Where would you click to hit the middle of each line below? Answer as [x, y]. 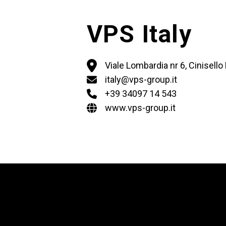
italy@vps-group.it [141, 79]
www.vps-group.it [140, 108]
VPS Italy [139, 34]
